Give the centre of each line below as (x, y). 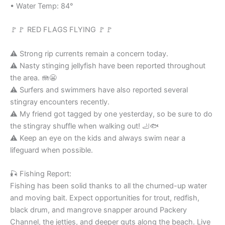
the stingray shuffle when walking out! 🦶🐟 (84, 126)
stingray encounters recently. (60, 102)
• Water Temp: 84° (42, 6)
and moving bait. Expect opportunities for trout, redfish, (105, 198)
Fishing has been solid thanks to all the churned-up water (108, 186)
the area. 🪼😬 (33, 78)
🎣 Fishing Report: (41, 174)
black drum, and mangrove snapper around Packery (98, 210)
